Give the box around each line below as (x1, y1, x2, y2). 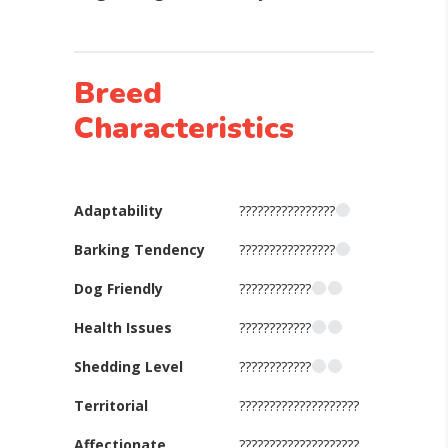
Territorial (74, 396, 148, 415)
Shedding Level (74, 357, 183, 376)
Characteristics (74, 108, 294, 149)
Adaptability (74, 201, 163, 220)
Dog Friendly (74, 279, 163, 298)
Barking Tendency (74, 240, 205, 259)
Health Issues (74, 318, 172, 337)
